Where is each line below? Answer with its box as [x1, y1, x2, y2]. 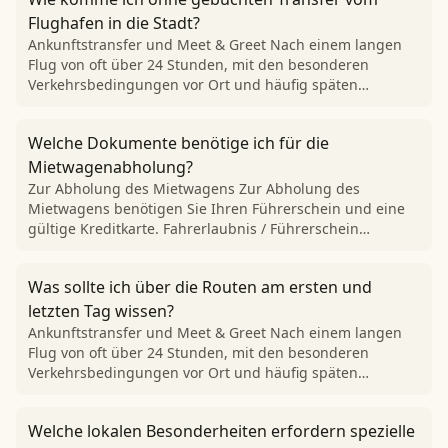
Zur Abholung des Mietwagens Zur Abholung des [28, 179, 360, 198]
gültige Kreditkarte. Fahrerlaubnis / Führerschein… [28, 219, 370, 238]
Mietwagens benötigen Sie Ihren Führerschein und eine [28, 199, 405, 218]
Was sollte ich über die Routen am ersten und [28, 276, 372, 298]
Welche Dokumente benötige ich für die [28, 132, 329, 154]
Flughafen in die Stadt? [28, 12, 200, 34]
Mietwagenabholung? [28, 156, 193, 178]
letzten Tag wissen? [28, 300, 174, 322]
